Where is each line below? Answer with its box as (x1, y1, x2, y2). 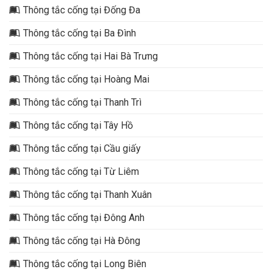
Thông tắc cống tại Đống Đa (23, 4, 140, 16)
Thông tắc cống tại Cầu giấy (23, 142, 141, 154)
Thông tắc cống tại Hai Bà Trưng (23, 50, 158, 62)
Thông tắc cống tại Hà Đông (23, 234, 140, 246)
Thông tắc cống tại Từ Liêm (23, 165, 139, 177)
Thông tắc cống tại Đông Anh (23, 211, 144, 223)
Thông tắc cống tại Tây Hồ (23, 119, 133, 131)
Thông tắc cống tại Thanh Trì (23, 96, 141, 108)
